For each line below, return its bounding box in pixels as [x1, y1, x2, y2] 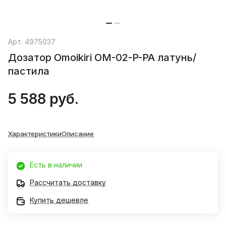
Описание [62, 130, 94, 138]
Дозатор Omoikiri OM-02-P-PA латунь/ [8, 51, 196, 64]
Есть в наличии [30, 160, 82, 169]
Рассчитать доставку [30, 178, 106, 187]
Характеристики [8, 130, 62, 138]
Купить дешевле [30, 196, 88, 205]
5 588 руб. [8, 90, 79, 108]
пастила [8, 65, 49, 78]
